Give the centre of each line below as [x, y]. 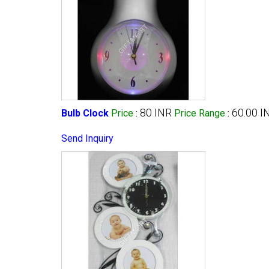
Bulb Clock [85, 113]
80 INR [156, 112]
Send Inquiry [87, 138]
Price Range [200, 113]
